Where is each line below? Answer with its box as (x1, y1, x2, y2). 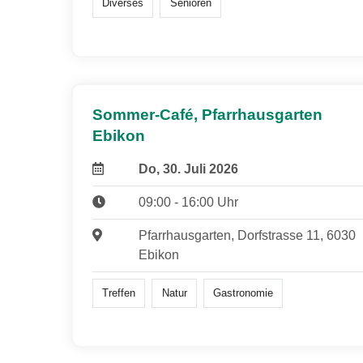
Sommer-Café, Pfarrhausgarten (92, 106, 322, 124)
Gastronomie (212, 287, 273, 300)
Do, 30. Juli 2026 (138, 162, 238, 177)
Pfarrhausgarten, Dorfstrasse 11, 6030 (138, 228, 356, 243)
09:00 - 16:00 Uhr (138, 195, 238, 210)
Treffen (102, 287, 136, 300)
